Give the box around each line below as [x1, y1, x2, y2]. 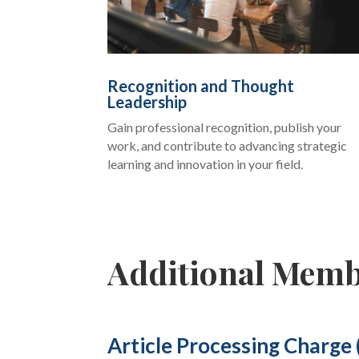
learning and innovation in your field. [107, 155, 304, 171]
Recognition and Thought [107, 75, 295, 95]
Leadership [107, 91, 188, 111]
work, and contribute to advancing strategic [107, 137, 348, 153]
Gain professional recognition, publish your [107, 119, 342, 135]
